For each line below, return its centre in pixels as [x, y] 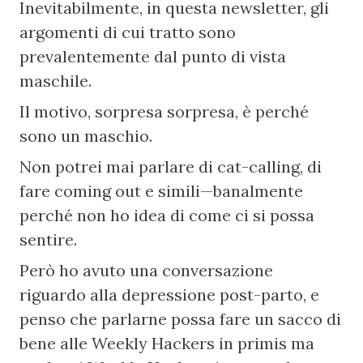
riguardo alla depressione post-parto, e [170, 295]
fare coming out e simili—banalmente [162, 191]
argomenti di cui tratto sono [128, 32]
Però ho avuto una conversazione [147, 270]
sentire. [49, 239]
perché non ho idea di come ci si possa [167, 215]
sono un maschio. [86, 136]
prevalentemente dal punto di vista [153, 56]
